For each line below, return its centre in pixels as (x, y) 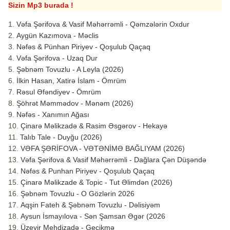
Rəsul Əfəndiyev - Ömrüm (59, 92)
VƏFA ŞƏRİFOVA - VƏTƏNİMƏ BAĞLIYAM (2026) (103, 148)
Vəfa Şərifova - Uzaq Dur (57, 58)
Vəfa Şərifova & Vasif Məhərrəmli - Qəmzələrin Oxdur (103, 24)
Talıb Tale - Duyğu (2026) (61, 137)
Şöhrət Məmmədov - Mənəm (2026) (75, 103)
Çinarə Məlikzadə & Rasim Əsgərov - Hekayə (94, 126)
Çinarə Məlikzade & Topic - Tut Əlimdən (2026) (97, 182)
